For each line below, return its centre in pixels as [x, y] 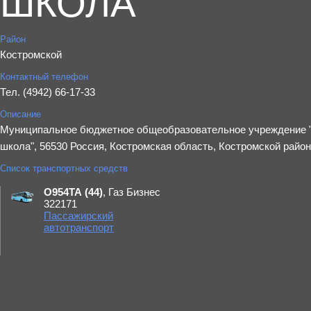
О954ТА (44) [73, 192]
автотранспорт [79, 227]
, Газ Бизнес [132, 192]
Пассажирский [78, 216]
